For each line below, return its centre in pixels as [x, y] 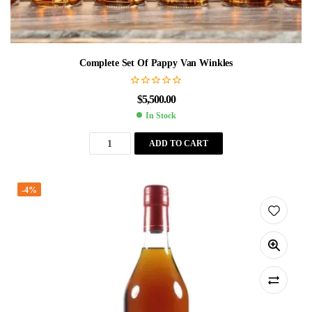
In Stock [161, 116]
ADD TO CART [178, 143]
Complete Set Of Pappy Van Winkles [156, 63]
